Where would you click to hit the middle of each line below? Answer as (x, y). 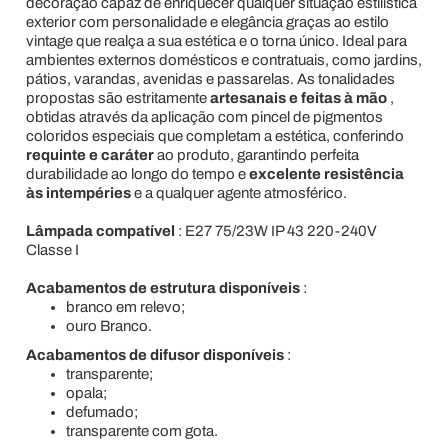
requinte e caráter (89, 155)
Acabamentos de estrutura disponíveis (162, 288)
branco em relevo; (125, 307)
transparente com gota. (141, 431)
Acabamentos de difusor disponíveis (154, 355)
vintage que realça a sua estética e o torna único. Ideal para (216, 41)
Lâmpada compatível (100, 231)
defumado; (101, 412)
